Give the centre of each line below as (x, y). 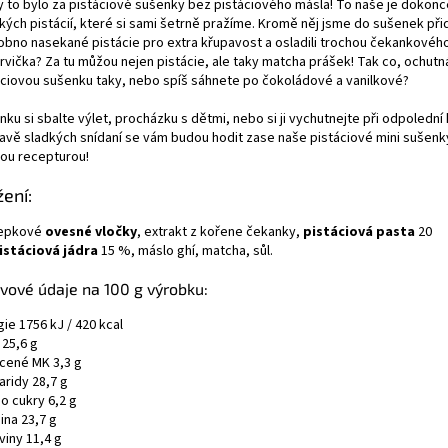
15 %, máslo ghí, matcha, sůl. (185, 251)
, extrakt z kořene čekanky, (220, 232)
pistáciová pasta (359, 232)
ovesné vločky (91, 232)
